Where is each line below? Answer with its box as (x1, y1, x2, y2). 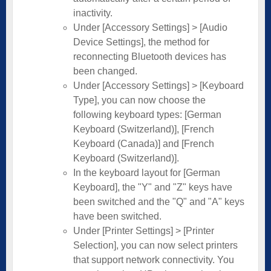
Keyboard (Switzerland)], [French (73, 123, 214, 134)
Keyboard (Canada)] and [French (73, 138, 214, 149)
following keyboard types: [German (73, 109, 221, 120)
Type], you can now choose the (73, 94, 206, 105)
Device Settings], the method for (73, 36, 209, 47)
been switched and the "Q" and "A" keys (73, 196, 244, 207)
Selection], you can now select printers (73, 240, 238, 250)
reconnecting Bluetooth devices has (73, 51, 226, 62)
